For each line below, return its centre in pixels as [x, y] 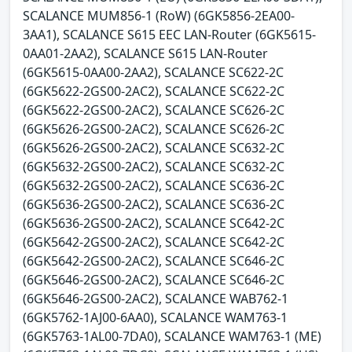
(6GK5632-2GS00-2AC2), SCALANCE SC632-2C [154, 166]
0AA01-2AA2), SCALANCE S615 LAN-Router [145, 53]
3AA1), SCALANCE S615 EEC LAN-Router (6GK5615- [169, 34]
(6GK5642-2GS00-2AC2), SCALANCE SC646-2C [154, 260]
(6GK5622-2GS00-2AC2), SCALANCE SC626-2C [154, 110]
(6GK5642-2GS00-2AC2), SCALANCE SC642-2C [154, 242]
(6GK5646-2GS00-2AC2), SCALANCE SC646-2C [154, 279]
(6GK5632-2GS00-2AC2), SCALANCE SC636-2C [154, 185]
